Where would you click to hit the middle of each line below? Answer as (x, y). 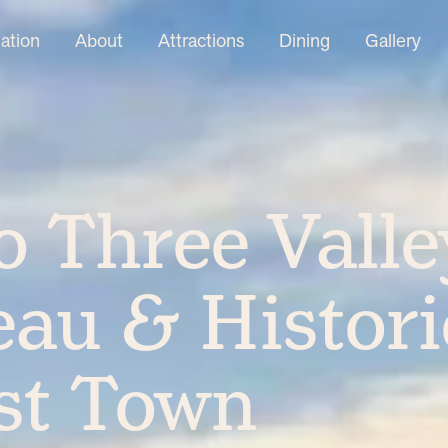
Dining (304, 41)
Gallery (392, 41)
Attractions (200, 41)
